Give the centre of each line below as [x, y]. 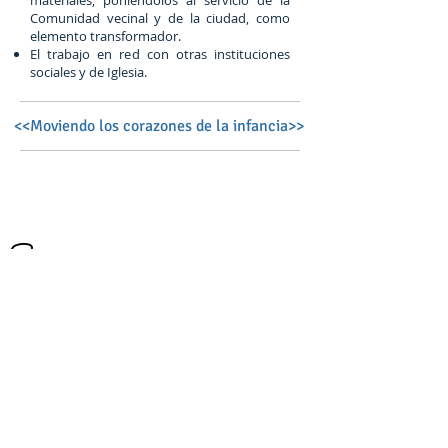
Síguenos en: [60, 256]
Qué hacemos [84, 426]
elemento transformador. [105, 36]
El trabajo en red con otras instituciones [160, 54]
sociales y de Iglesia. [88, 72]
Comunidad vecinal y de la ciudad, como [160, 18]
